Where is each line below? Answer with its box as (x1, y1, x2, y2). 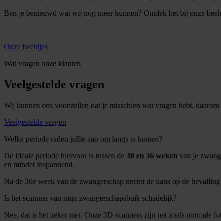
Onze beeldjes (4, 42, 48, 51)
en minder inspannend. (4, 160, 74, 169)
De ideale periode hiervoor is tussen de (4, 151, 126, 160)
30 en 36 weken (126, 151, 178, 160)
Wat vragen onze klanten (4, 59, 81, 68)
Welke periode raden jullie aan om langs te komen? (4, 135, 162, 144)
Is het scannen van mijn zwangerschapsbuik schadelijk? (4, 194, 177, 203)
